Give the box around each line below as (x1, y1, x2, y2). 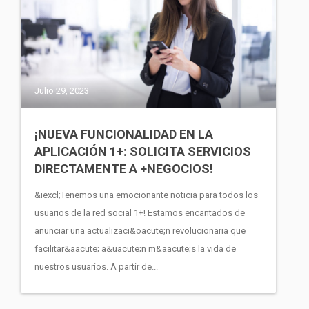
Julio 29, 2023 (34, 86, 89, 97)
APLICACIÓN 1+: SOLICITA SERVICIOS (34, 144, 251, 159)
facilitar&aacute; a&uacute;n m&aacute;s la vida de (34, 243, 236, 255)
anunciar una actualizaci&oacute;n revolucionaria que (34, 226, 246, 237)
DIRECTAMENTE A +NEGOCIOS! (34, 161, 213, 177)
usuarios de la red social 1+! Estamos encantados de (34, 208, 245, 219)
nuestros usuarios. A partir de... (34, 261, 158, 272)
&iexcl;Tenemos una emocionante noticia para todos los (34, 190, 258, 201)
